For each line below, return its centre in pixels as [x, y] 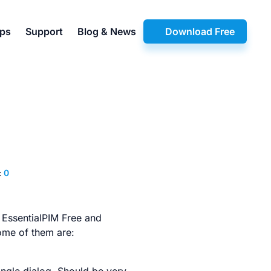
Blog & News [107, 31]
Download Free [200, 31]
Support [44, 31]
